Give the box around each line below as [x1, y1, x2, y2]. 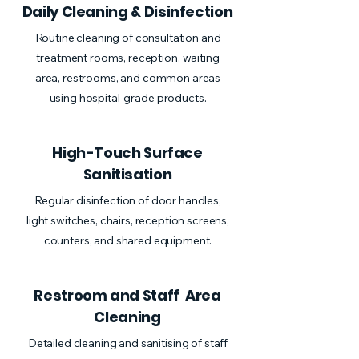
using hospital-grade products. [49, 91, 207, 105]
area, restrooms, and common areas [34, 71, 221, 85]
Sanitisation [83, 164, 172, 184]
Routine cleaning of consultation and [34, 30, 221, 45]
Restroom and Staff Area [34, 285, 221, 305]
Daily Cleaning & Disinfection [22, 2, 233, 22]
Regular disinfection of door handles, [34, 193, 221, 208]
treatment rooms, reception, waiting [36, 50, 220, 65]
